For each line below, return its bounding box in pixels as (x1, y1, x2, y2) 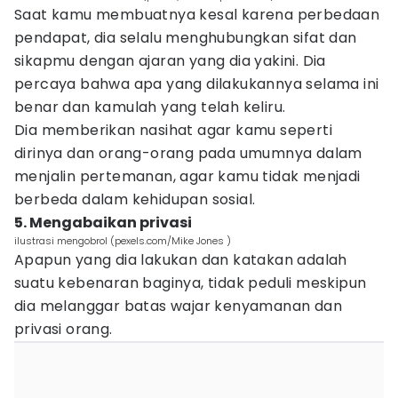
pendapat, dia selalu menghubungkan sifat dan (14, 28, 357, 48)
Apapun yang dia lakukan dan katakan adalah (14, 250, 347, 270)
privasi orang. (14, 319, 113, 339)
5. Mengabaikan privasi (14, 212, 192, 233)
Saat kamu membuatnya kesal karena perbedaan (14, 4, 380, 25)
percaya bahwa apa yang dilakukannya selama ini (14, 74, 379, 94)
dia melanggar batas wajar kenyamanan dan (14, 296, 342, 316)
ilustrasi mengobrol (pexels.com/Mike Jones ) (14, 234, 231, 248)
